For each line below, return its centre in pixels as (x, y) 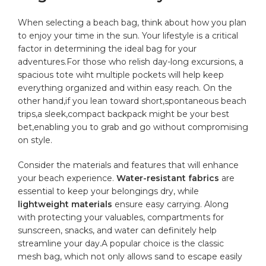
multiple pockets (131, 75)
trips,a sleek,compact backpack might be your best (124, 114)
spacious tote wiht (57, 75)
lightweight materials (65, 204)
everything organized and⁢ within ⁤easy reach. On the (125, 88)
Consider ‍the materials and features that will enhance (129, 165)
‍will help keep (195, 75)
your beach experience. (67, 178)
